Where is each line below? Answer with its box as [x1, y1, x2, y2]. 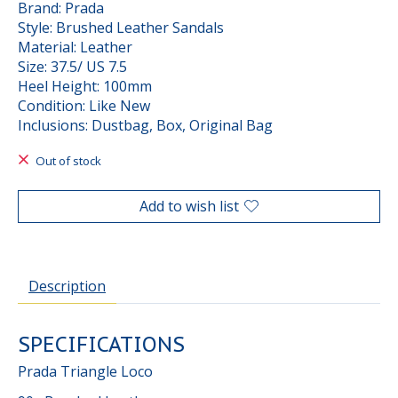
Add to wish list [139, 195, 239, 216]
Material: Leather [18, 37, 132, 58]
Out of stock [35, 153, 101, 170]
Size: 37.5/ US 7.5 [18, 57, 127, 77]
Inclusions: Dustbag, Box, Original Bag [18, 115, 273, 136]
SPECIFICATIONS [18, 330, 191, 357]
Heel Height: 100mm [18, 76, 152, 97]
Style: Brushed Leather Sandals [18, 18, 224, 38]
